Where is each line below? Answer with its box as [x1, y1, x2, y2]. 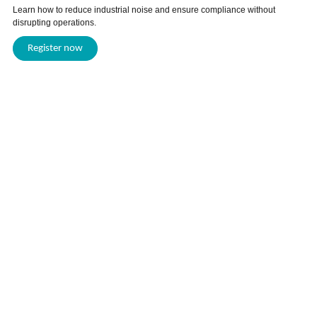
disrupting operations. [12, 18, 96, 28]
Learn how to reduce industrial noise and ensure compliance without [12, 5, 275, 16]
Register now [27, 43, 83, 54]
